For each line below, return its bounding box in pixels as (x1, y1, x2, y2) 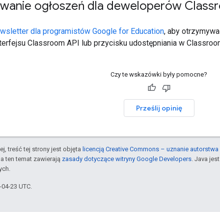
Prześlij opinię (136, 103, 182, 112)
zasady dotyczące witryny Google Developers (62, 155, 192, 163)
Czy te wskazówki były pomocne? (110, 70, 207, 78)
